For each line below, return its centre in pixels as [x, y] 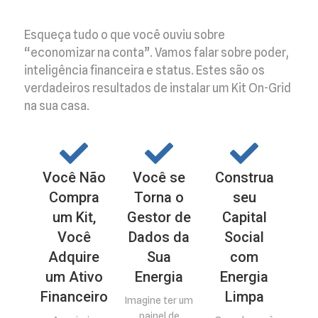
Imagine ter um [159, 301]
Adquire [74, 257]
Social [244, 237]
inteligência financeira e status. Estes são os [144, 70]
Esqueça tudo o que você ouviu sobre [125, 34]
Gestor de [159, 218]
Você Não [74, 178]
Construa [244, 178]
